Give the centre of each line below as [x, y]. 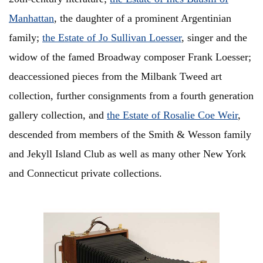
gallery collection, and [58, 115]
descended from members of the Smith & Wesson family [130, 135]
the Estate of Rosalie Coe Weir [172, 115]
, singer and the [214, 38]
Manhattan [31, 18]
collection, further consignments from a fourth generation [131, 96]
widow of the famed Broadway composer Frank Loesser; [130, 57]
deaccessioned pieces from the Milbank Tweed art [115, 77]
